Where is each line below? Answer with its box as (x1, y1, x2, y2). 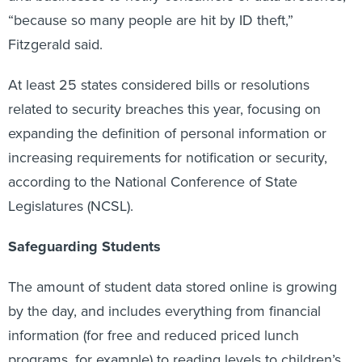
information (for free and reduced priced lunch (8, 307, 299, 329)
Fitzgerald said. (8, 16, 103, 38)
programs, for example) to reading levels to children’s (8, 331, 341, 353)
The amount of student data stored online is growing (8, 259, 337, 280)
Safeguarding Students (8, 218, 161, 240)
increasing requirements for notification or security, (8, 129, 327, 151)
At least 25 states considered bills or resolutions (8, 57, 309, 78)
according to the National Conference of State (8, 154, 297, 175)
